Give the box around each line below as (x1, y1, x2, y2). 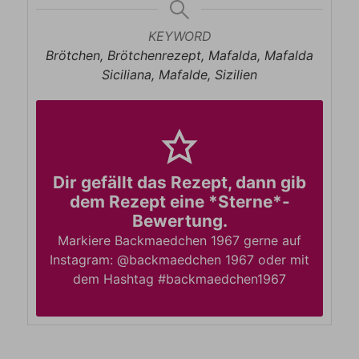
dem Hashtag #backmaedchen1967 (73, 270, 286, 287)
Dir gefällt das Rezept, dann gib (53, 171, 306, 192)
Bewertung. (131, 210, 228, 231)
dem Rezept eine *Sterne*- (69, 191, 290, 212)
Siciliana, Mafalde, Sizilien (102, 67, 257, 83)
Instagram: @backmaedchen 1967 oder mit (50, 251, 309, 268)
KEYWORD (147, 28, 212, 44)
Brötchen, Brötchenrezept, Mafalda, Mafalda (46, 47, 313, 63)
